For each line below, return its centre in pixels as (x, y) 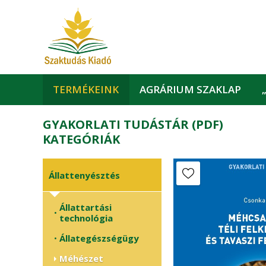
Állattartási (85, 207)
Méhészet (81, 258)
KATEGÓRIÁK (81, 139)
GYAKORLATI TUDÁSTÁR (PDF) (133, 124)
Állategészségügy (99, 238)
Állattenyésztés (84, 175)
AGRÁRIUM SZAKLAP (191, 89)
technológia (86, 218)
